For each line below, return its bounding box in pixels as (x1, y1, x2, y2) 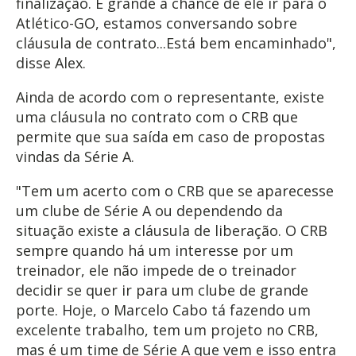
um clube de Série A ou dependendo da (16, 200, 283, 220)
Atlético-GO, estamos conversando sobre (16, 13, 297, 33)
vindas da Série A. (16, 146, 134, 166)
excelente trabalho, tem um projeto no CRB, (16, 319, 319, 339)
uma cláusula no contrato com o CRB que (16, 106, 298, 126)
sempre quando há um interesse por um (16, 240, 293, 260)
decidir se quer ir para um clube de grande (16, 280, 308, 300)
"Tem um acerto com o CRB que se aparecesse (16, 180, 334, 200)
